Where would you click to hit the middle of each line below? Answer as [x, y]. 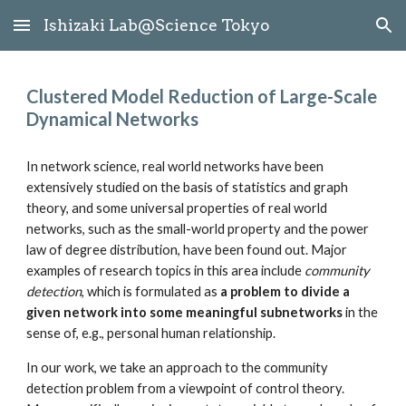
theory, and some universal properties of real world [177, 208]
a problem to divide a [285, 291]
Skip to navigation [335, 34]
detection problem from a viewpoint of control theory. [186, 388]
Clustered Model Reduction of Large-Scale [202, 96]
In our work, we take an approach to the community [178, 367]
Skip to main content [79, 34]
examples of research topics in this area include [166, 271]
